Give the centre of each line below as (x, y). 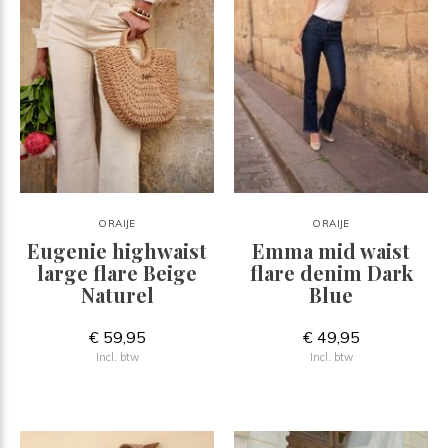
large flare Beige (117, 272)
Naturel (117, 294)
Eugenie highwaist (117, 250)
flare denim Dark (331, 272)
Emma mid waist (331, 250)
